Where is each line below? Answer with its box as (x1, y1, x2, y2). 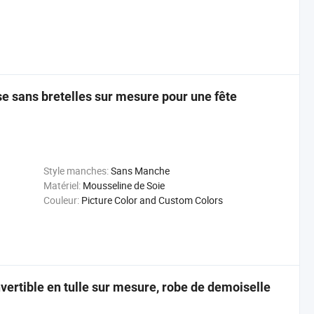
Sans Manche (110, 164, 170, 177)
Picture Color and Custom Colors (81, 193, 223, 207)
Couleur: (43, 193, 79, 207)
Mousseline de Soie (82, 179, 165, 192)
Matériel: (43, 179, 81, 192)
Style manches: (43, 164, 109, 177)
